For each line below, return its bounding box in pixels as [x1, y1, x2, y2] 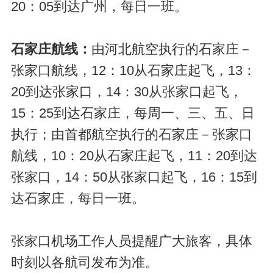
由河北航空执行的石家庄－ [91, 41, 252, 57]
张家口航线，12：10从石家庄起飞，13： [10, 63, 256, 78]
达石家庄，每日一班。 [10, 191, 145, 206]
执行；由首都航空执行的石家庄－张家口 [10, 127, 252, 142]
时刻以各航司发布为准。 [10, 255, 158, 270]
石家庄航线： [10, 41, 91, 57]
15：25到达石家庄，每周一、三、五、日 [10, 105, 255, 121]
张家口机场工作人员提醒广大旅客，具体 [10, 233, 252, 249]
